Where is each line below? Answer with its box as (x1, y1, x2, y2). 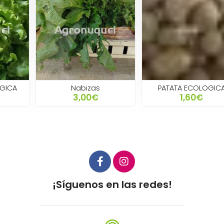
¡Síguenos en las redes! (52, 177, 172, 192)
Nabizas (43, 83, 72, 93)
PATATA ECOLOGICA (130, 83, 198, 93)
